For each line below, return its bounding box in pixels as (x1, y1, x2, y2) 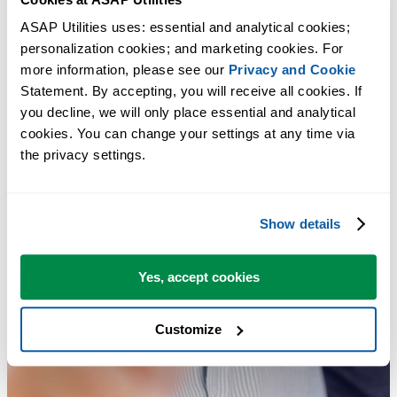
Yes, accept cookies (137, 269, 260, 285)
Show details (260, 215, 341, 231)
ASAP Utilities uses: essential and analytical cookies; (20, 19, 350, 35)
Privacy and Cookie (228, 62, 356, 78)
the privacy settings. (20, 147, 146, 163)
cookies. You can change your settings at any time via (20, 126, 355, 142)
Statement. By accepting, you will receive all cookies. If (20, 83, 362, 99)
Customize (155, 321, 222, 337)
